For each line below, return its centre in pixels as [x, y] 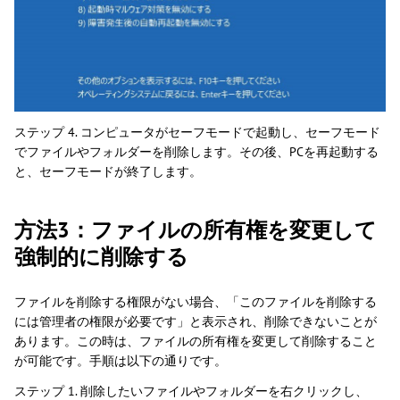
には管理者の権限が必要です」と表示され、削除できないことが [196, 321]
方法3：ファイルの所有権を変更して [196, 229]
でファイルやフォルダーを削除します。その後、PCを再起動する [196, 151]
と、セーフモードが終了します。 [108, 171]
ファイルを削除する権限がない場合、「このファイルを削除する [196, 301]
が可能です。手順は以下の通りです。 [121, 360]
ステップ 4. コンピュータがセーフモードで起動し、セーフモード [197, 132]
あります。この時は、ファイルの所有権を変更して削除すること [196, 341]
